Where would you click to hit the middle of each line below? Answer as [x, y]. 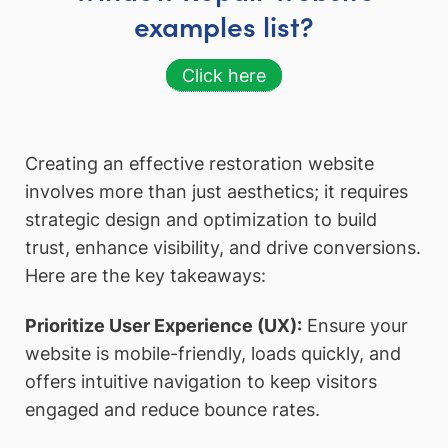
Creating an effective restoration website [199, 164]
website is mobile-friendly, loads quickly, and [213, 353]
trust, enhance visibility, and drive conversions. [223, 248]
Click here [224, 76]
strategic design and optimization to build [201, 220]
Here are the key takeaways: [145, 276]
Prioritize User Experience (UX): [163, 325]
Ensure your [355, 325]
